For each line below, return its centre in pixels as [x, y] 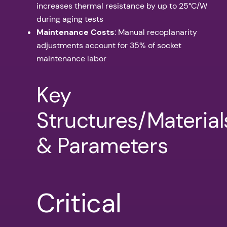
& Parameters [102, 146]
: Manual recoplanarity [156, 32]
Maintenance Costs [75, 32]
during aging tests [70, 19]
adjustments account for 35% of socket [109, 45]
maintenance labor [71, 58]
